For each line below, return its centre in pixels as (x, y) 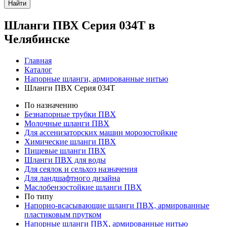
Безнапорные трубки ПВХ (70, 114)
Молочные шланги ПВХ (67, 123)
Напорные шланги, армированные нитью (96, 79)
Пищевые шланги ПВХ (65, 150)
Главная (38, 60)
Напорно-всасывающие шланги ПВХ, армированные (117, 205)
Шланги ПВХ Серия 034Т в (80, 25)
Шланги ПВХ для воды (65, 160)
